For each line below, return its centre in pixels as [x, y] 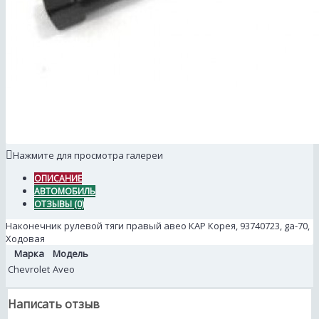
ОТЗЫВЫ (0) [59, 204]
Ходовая [25, 239]
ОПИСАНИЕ [58, 179]
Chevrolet [29, 270]
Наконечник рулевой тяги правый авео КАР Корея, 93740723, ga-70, [158, 226]
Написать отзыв [54, 304]
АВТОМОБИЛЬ [65, 192]
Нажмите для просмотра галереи [88, 156]
